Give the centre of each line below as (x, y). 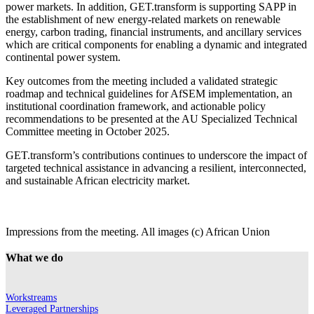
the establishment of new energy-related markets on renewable (143, 20)
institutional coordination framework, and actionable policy (136, 107)
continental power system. (63, 57)
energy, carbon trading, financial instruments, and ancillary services (153, 32)
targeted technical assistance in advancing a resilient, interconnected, (156, 168)
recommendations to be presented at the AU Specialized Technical (151, 119)
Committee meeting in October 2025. (88, 132)
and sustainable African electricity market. (98, 181)
